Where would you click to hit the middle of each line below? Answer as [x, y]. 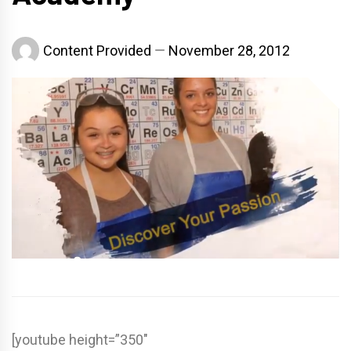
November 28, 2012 [229, 51]
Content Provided [97, 51]
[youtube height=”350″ [80, 340]
